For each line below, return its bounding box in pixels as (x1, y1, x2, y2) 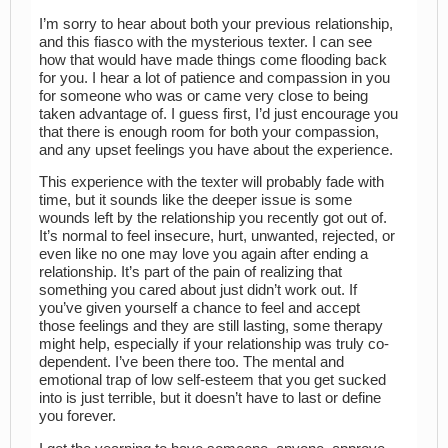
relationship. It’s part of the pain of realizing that (39, 264, 342, 281)
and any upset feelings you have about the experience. (39, 141, 393, 158)
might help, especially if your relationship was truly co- (39, 336, 389, 353)
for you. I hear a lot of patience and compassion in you (39, 69, 390, 86)
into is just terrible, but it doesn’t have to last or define (39, 390, 381, 407)
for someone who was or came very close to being (39, 87, 368, 104)
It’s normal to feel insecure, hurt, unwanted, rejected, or (39, 228, 395, 245)
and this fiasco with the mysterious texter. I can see (39, 33, 372, 50)
